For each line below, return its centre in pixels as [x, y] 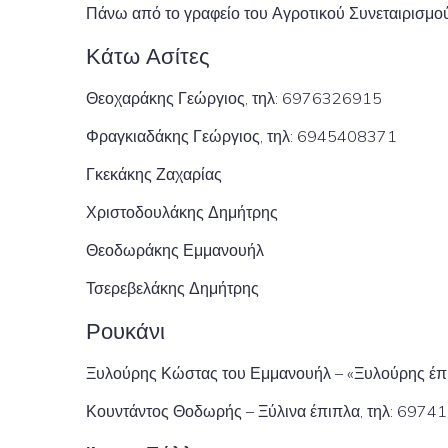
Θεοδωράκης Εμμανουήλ [175, 250]
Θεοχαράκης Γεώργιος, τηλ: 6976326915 [234, 98]
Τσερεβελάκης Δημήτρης [172, 288]
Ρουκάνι [125, 330]
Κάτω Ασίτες [148, 55]
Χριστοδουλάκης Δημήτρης [182, 212]
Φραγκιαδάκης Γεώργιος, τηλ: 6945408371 [241, 136]
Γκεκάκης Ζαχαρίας [154, 174]
